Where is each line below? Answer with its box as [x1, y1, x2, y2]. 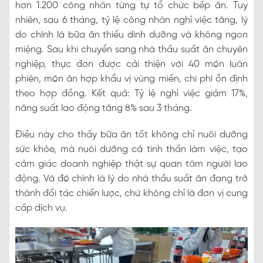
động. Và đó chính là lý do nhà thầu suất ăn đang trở [15, 173, 248, 184]
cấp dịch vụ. [15, 203, 68, 213]
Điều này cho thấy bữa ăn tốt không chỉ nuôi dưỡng [15, 129, 248, 140]
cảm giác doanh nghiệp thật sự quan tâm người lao [15, 159, 248, 169]
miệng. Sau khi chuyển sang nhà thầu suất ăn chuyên [15, 44, 248, 55]
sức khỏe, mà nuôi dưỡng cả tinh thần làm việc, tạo [15, 144, 248, 154]
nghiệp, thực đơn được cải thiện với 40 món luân [15, 59, 248, 69]
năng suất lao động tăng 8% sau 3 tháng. [15, 103, 192, 113]
